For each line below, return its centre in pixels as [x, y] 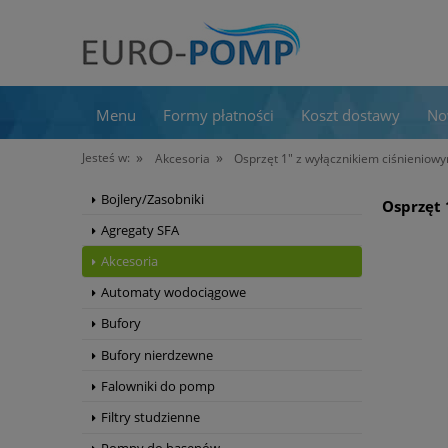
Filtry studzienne [150, 416]
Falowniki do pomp [158, 385]
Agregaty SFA [140, 229]
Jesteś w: [106, 157]
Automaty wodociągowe [173, 292]
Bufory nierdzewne [157, 354]
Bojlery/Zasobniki [152, 198]
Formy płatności [218, 114]
